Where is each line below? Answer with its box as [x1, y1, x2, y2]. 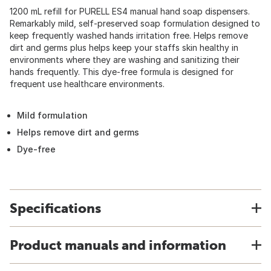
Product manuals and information [10, 237, 226, 253]
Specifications [10, 200, 101, 216]
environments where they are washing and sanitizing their [10, 54, 240, 65]
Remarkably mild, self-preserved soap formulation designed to [10, 18, 260, 28]
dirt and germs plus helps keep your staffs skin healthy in [10, 42, 238, 53]
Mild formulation [17, 110, 88, 120]
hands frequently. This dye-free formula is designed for [10, 67, 233, 77]
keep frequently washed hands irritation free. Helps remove [10, 30, 248, 41]
